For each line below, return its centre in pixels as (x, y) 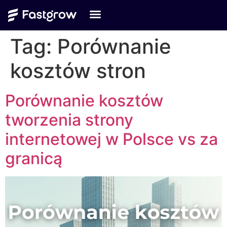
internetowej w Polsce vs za (111, 139)
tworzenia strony (69, 120)
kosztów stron (78, 71)
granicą (34, 158)
